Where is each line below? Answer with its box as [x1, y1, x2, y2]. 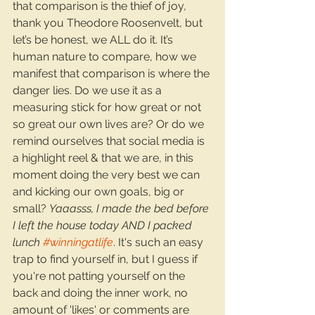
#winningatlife [43, 236, 113, 250]
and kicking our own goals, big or [13, 185, 187, 199]
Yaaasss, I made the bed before [49, 202, 212, 216]
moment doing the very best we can [13, 168, 202, 182]
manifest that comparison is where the [13, 67, 212, 81]
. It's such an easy [113, 236, 206, 250]
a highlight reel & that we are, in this [13, 151, 196, 165]
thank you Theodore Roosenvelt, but [13, 16, 205, 30]
